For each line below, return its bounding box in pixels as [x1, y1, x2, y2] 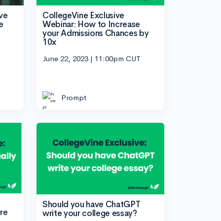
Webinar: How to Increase [42, 19, 140, 30]
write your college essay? [42, 208, 137, 219]
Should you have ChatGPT [42, 199, 141, 210]
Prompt [61, 92, 86, 102]
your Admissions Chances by [42, 28, 149, 38]
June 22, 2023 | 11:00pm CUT [42, 54, 141, 64]
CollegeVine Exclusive [42, 10, 124, 21]
